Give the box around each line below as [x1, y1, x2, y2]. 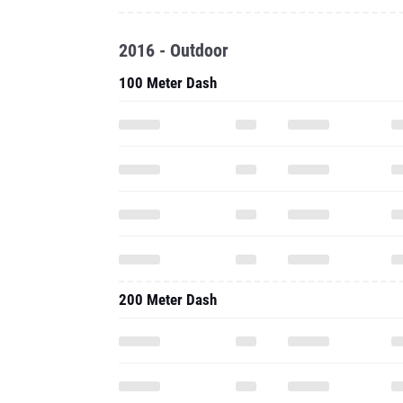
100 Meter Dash [119, 74, 217, 92]
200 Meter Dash [119, 291, 217, 309]
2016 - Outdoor [119, 40, 228, 61]
